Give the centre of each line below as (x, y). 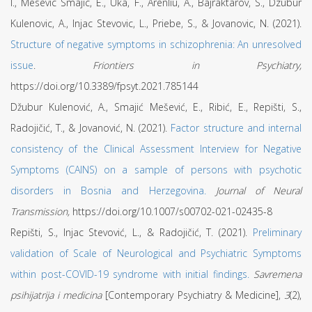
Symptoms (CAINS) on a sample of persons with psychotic (156, 170)
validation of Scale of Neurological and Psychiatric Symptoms (156, 253)
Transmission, (41, 211)
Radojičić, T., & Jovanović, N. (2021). (91, 128)
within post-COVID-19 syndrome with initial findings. (130, 274)
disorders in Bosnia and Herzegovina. (108, 190)
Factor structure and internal (236, 128)
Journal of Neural (259, 190)
